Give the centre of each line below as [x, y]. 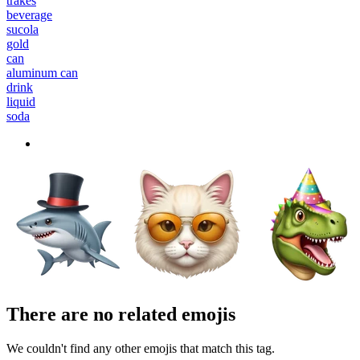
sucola [22, 29]
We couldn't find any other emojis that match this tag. [141, 348]
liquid [21, 101]
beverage [29, 14]
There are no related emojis [121, 314]
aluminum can [42, 72]
